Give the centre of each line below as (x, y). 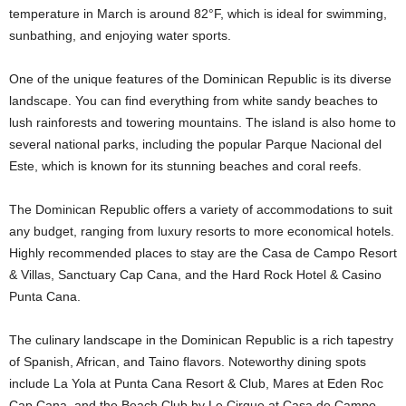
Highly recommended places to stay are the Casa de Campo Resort (203, 253)
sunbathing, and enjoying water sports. (120, 36)
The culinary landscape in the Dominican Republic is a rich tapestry (201, 340)
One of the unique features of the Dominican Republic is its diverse (200, 79)
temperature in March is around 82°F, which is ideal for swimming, (198, 14)
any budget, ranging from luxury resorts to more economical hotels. (202, 232)
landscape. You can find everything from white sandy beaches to (193, 101)
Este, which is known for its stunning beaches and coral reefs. (185, 166)
